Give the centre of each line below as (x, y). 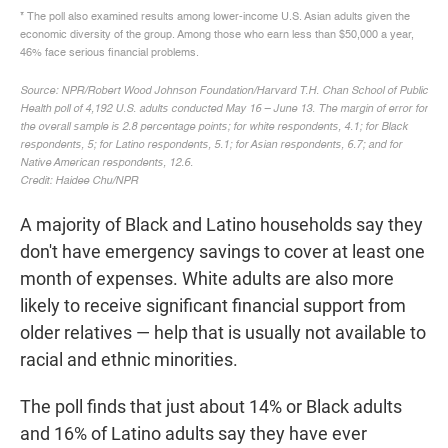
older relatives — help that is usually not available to (223, 333)
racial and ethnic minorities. (129, 360)
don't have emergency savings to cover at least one (222, 252)
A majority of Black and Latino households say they (221, 225)
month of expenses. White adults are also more (207, 279)
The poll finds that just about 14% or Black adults (211, 407)
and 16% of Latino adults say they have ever (193, 434)
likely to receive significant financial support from (213, 306)
